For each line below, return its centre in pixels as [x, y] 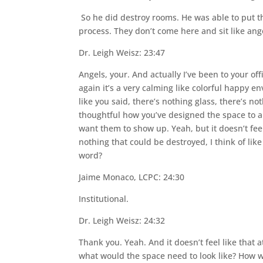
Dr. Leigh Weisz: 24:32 [122, 220]
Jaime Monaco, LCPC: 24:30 [132, 177]
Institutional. [104, 199]
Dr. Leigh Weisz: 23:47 [122, 53]
